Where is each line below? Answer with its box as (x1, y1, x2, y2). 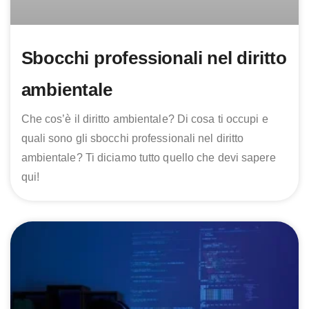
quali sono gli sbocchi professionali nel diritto (21, 132, 244, 145)
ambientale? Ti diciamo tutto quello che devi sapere (21, 152, 276, 164)
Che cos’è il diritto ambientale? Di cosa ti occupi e (21, 113, 268, 126)
